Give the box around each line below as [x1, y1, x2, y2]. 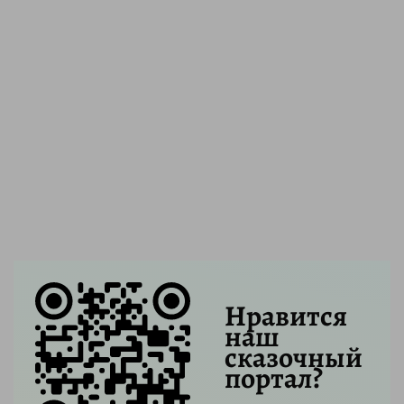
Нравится [225, 295, 347, 335]
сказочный [225, 336, 363, 377]
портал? [225, 357, 323, 398]
